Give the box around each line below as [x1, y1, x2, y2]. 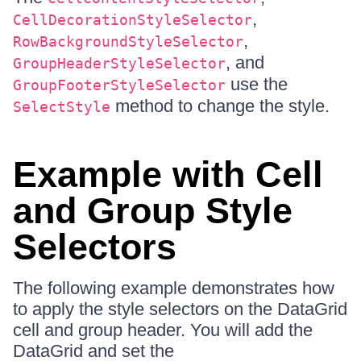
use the [226, 74, 288, 94]
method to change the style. [110, 96, 330, 116]
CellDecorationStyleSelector [13, 11, 252, 28]
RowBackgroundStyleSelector [13, 33, 243, 50]
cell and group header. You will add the [13, 320, 313, 340]
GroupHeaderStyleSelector [13, 55, 226, 72]
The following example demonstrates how [13, 278, 334, 298]
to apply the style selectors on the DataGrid [13, 299, 347, 319]
